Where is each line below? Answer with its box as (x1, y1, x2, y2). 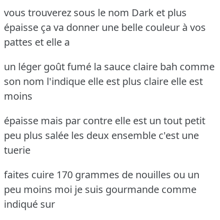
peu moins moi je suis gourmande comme (4, 182, 196, 196)
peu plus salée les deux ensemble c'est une (4, 128, 199, 142)
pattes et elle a (4, 35, 70, 49)
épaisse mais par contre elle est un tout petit (4, 113, 205, 127)
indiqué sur (4, 197, 55, 211)
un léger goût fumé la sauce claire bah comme (4, 59, 215, 73)
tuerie (4, 143, 30, 157)
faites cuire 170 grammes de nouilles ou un (4, 167, 199, 181)
